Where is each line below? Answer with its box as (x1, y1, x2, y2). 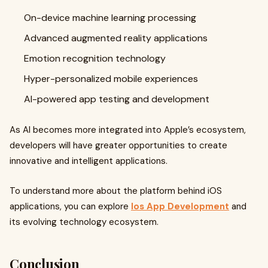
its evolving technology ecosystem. (10, 216, 159, 228)
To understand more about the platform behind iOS (10, 185, 222, 197)
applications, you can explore (10, 200, 131, 212)
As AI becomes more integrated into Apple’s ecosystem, (10, 124, 246, 136)
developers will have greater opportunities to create (10, 139, 227, 151)
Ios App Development (131, 200, 229, 212)
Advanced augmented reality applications (24, 32, 208, 44)
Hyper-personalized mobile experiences (24, 72, 198, 85)
